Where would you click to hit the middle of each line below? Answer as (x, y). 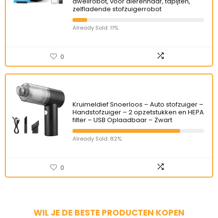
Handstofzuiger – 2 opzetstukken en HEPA (138, 112)
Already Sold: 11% (95, 28)
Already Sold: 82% (97, 139)
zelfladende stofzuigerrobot (117, 9)
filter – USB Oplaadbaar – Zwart (122, 120)
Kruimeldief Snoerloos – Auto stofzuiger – (138, 104)
